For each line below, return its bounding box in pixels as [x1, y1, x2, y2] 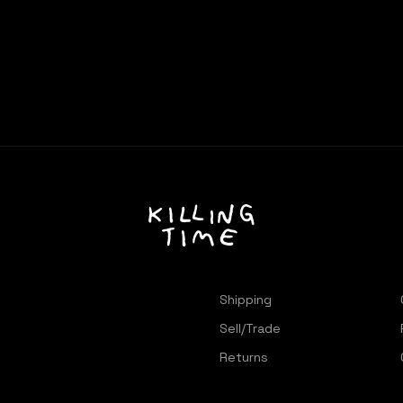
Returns [219, 349, 268, 365]
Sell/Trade [219, 320, 281, 336]
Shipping [219, 291, 272, 308]
